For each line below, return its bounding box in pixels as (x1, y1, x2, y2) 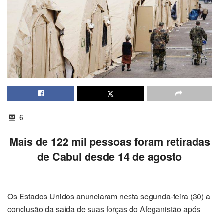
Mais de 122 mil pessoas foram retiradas (9, 134, 210, 150)
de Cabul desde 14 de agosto (37, 149, 182, 165)
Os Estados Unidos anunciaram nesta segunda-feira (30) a (7, 191, 210, 202)
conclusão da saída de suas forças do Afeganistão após (7, 203, 200, 215)
